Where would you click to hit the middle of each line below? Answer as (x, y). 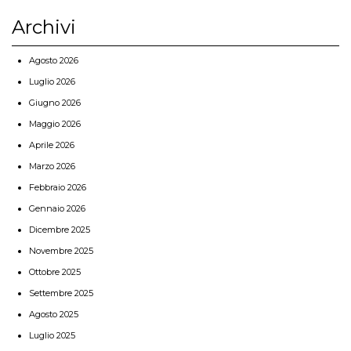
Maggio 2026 (55, 123)
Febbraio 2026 (58, 187)
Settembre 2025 (61, 293)
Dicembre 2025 (60, 229)
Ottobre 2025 (55, 271)
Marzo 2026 (52, 166)
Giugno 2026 (55, 102)
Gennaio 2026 (57, 208)
